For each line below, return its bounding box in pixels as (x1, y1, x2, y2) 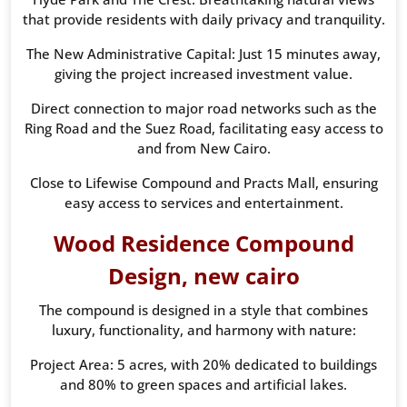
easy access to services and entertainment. (64, 194, 343, 213)
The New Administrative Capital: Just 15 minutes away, (26, 45, 381, 64)
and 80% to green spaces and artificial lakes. (60, 375, 347, 394)
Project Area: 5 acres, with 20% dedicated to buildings (30, 355, 377, 374)
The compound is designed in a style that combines (39, 301, 368, 320)
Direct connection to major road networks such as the (30, 99, 377, 118)
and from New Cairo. (136, 139, 271, 158)
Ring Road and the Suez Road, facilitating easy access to (24, 119, 383, 138)
